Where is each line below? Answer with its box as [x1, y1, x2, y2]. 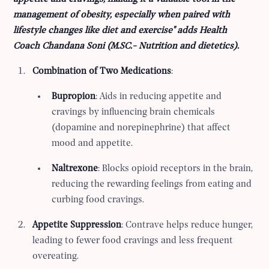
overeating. [32, 252, 79, 262]
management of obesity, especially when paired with [13, 10, 231, 20]
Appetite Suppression [32, 220, 122, 231]
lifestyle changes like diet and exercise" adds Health [13, 26, 228, 36]
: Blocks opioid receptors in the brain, [98, 164, 253, 174]
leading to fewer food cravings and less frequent [32, 236, 234, 246]
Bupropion [52, 92, 96, 102]
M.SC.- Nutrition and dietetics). [110, 41, 240, 52]
